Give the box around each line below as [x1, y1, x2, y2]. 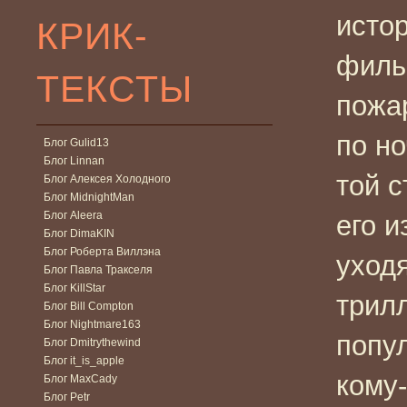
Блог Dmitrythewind [44, 335, 141, 349]
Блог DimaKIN [44, 226, 114, 240]
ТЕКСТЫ [36, 66, 193, 110]
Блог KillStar [44, 281, 105, 294]
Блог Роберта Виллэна [44, 244, 161, 258]
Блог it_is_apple [44, 353, 124, 367]
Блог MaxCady [44, 372, 117, 385]
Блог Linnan [44, 154, 104, 167]
